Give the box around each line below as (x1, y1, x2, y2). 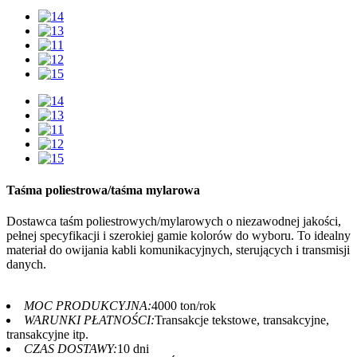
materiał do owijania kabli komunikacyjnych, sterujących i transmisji (6, 242, 350, 257)
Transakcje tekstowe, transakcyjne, (155, 312, 329, 327)
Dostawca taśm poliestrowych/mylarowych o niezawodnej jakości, (6, 214, 341, 228)
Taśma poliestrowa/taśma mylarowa (6, 182, 200, 197)
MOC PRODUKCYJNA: (24, 298, 151, 312)
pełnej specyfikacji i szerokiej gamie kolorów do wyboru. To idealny (6, 228, 351, 242)
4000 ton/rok (151, 298, 216, 312)
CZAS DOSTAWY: (24, 341, 117, 355)
